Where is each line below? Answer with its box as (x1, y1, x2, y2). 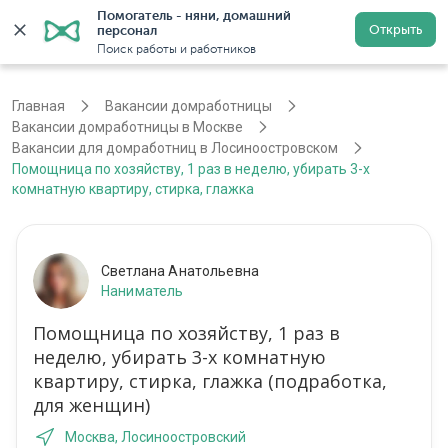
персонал (97, 23, 157, 38)
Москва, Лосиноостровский (65, 429, 246, 446)
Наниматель (101, 283, 184, 300)
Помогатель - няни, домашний (97, 8, 291, 23)
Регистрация (299, 23, 386, 40)
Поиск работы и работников (97, 42, 256, 56)
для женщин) (33, 393, 150, 418)
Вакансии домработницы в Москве (12, 119, 243, 136)
